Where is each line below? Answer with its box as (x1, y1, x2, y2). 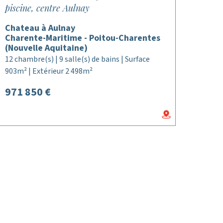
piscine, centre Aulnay (4, 2, 90, 14)
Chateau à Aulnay (4, 22, 75, 34)
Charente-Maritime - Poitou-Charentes (4, 32, 160, 44)
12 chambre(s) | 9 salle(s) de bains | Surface (4, 54, 150, 65)
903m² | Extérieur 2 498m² (4, 66, 93, 77)
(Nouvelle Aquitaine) (4, 42, 88, 54)
